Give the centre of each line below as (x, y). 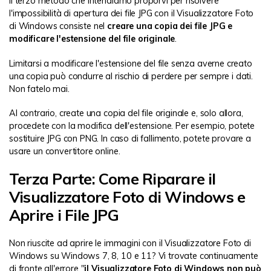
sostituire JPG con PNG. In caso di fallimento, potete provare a (130, 138)
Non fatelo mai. (39, 89)
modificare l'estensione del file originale (92, 39)
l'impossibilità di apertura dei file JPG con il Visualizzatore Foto (132, 14)
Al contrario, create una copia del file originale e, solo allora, (126, 113)
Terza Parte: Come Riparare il (113, 178)
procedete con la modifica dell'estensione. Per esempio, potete (132, 126)
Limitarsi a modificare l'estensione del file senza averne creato (131, 63)
